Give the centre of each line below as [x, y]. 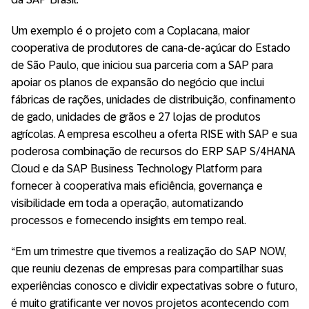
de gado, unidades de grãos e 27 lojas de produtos [136, 117]
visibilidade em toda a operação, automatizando [127, 203]
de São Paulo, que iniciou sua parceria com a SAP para [142, 65]
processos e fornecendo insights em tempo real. [129, 220]
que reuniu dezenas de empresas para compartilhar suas [147, 268]
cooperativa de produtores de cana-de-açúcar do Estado [151, 48]
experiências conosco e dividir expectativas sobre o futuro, [154, 286]
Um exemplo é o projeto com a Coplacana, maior [130, 30]
